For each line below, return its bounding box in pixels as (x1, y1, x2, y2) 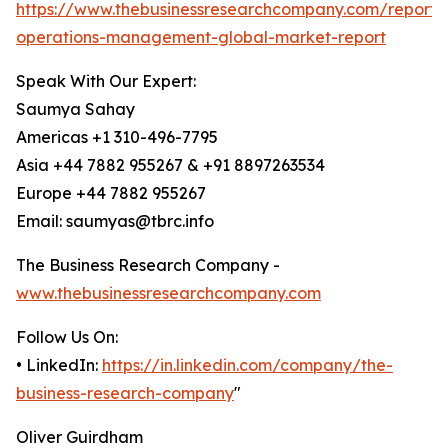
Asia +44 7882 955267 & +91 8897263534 (16, 155, 325, 176)
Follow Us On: (16, 327, 118, 348)
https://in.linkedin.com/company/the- (102, 355, 393, 376)
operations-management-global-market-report (16, 27, 386, 48)
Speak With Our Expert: (16, 71, 196, 92)
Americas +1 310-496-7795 (16, 127, 218, 148)
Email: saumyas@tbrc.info (16, 211, 214, 232)
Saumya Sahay (16, 99, 135, 120)
